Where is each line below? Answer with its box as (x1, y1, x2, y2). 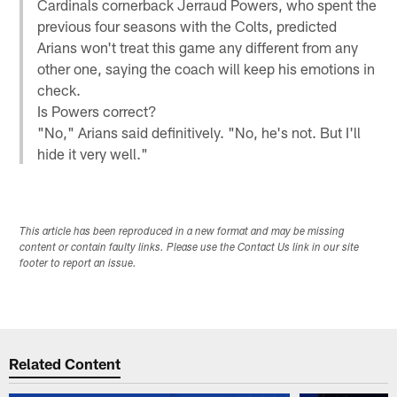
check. (37, 80, 82, 98)
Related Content (9, 354, 121, 373)
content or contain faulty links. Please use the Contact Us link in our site (19, 242, 360, 253)
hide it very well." (37, 144, 149, 162)
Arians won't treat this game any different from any (37, 37, 359, 56)
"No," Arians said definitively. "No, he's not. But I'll (37, 122, 362, 141)
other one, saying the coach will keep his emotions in (37, 58, 376, 77)
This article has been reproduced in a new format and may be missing (19, 226, 346, 237)
